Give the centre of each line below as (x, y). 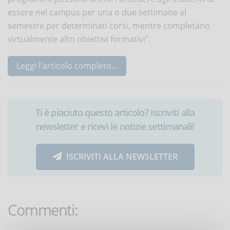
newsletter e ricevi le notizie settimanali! (115, 126)
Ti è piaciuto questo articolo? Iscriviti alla (115, 112)
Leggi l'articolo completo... (67, 65)
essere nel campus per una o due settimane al (97, 12)
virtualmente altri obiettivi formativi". (79, 39)
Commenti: (43, 210)
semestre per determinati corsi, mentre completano (109, 25)
